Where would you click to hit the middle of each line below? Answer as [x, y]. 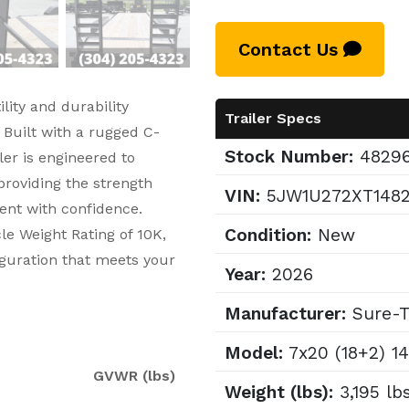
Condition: [268, 235]
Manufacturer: [285, 314]
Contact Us [291, 49]
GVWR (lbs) [134, 375]
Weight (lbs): [279, 392]
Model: [254, 353]
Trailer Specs [273, 118]
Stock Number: [289, 157]
